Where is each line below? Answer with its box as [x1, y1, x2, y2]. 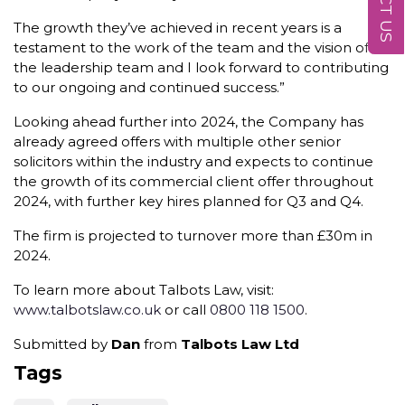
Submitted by [14, 335, 111, 353]
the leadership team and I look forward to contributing [14, 59, 389, 76]
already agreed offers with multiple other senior [14, 133, 341, 150]
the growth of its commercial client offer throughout [14, 173, 373, 190]
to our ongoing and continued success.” [14, 79, 285, 96]
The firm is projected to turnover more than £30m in [14, 227, 372, 244]
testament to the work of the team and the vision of [14, 39, 369, 56]
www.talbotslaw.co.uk [14, 301, 161, 318]
